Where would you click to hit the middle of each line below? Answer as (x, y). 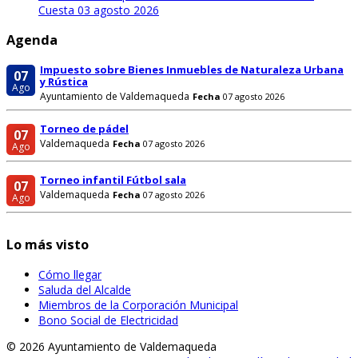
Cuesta (58, 10)
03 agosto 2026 (118, 10)
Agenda (32, 40)
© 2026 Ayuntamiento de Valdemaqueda (111, 346)
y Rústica (64, 81)
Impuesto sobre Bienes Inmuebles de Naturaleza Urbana (192, 69)
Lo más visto (48, 245)
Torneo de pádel (84, 128)
